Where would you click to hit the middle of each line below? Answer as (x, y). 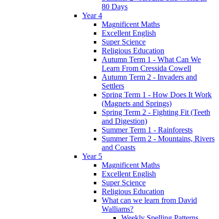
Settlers (113, 86)
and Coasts (119, 148)
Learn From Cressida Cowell (146, 68)
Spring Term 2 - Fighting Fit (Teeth (156, 112)
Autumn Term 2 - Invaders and (149, 77)
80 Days (115, 7)
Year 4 (92, 16)
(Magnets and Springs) (137, 104)
